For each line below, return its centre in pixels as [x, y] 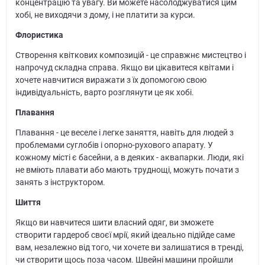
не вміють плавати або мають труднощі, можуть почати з [127, 170]
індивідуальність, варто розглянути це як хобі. [104, 93]
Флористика [39, 35]
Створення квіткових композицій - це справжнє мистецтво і [130, 55]
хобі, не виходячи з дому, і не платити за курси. [105, 15]
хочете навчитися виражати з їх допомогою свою [111, 80]
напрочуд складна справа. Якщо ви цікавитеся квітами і [124, 68]
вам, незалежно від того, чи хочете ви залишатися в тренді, [129, 248]
